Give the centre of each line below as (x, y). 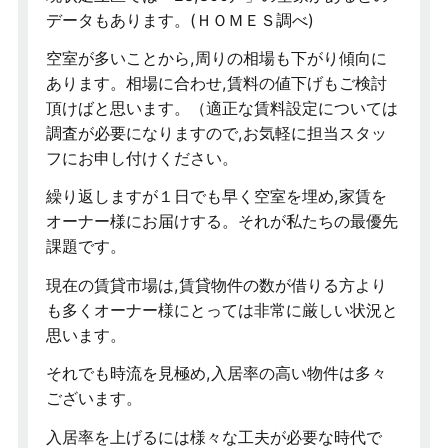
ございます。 (93, 398)
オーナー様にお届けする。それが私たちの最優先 (221, 221)
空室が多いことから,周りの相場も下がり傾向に (216, 58)
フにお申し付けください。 (141, 158)
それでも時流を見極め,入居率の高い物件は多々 (216, 373)
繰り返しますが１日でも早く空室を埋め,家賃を (216, 196)
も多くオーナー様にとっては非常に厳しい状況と (221, 309)
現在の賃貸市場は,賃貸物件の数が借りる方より (216, 284)
